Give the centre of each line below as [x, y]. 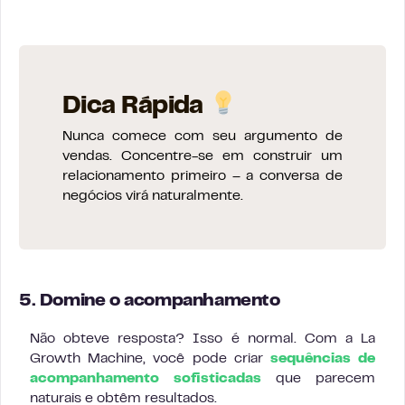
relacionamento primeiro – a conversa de [202, 176]
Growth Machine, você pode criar [150, 359]
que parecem [318, 379]
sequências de [323, 359]
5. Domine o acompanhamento [150, 301]
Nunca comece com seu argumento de [202, 137]
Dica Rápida [136, 107]
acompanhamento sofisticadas [146, 379]
